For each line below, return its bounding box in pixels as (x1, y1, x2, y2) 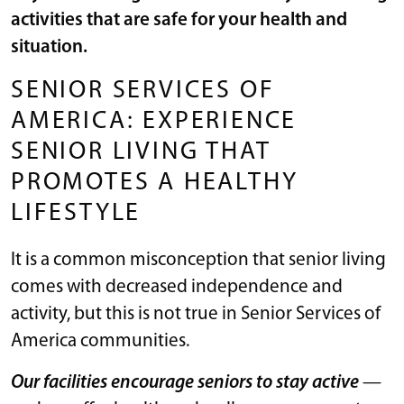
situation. (11, 37, 87, 57)
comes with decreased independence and (11, 277, 343, 297)
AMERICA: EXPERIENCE (11, 108, 298, 134)
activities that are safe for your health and (11, 10, 347, 30)
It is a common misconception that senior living (11, 250, 386, 270)
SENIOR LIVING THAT (11, 139, 271, 165)
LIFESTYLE (11, 200, 142, 226)
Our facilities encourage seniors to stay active (11, 372, 363, 392)
